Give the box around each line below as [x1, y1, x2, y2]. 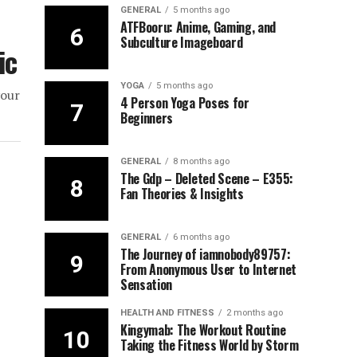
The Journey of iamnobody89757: [120, 245, 291, 264]
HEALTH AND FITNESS [120, 308, 214, 318]
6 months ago [173, 232, 229, 242]
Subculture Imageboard [120, 33, 243, 52]
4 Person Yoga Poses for [120, 93, 249, 112]
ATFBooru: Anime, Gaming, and [120, 18, 277, 37]
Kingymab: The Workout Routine [120, 320, 286, 339]
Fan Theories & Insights [120, 184, 244, 203]
